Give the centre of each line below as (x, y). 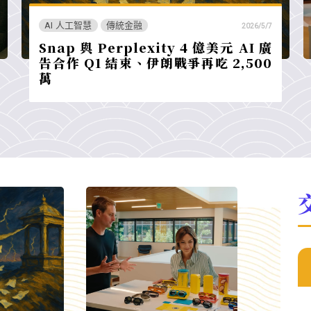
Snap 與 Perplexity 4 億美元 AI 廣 (155, 48)
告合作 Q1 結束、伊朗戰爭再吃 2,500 (155, 63)
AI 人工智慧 (68, 26)
